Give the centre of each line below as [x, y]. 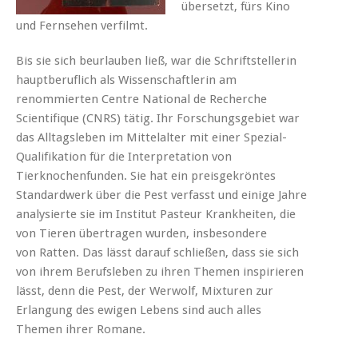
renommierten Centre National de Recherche [141, 99]
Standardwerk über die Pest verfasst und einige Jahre [161, 195]
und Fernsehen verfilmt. [82, 25]
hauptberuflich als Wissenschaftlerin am [126, 80]
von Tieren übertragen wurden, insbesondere [141, 233]
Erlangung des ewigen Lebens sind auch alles [139, 310]
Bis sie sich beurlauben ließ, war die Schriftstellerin [156, 60]
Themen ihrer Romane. [81, 329]
